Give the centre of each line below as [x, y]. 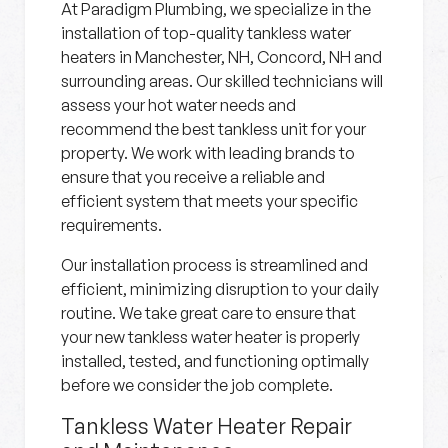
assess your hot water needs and [178, 105]
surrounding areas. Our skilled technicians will [222, 81]
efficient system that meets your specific [209, 201]
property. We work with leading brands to [208, 153]
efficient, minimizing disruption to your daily [220, 289]
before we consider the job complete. [197, 385]
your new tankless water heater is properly [210, 337]
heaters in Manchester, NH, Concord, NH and [221, 57]
